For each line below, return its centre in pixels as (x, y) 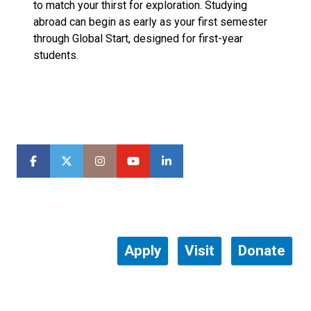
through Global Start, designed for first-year (138, 39)
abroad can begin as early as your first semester (150, 22)
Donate (262, 251)
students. (59, 56)
